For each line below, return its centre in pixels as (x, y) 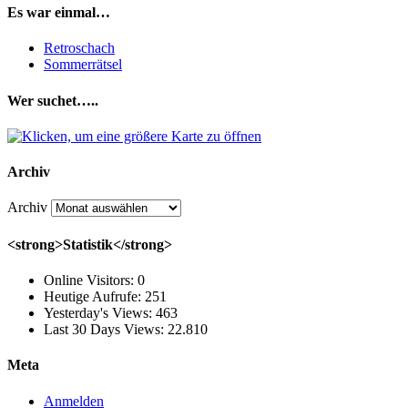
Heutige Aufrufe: (94, 296)
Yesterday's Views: (100, 313)
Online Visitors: (91, 280)
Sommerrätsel (83, 65)
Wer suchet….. (53, 100)
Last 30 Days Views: (106, 329)
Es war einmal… (59, 13)
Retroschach (79, 48)
